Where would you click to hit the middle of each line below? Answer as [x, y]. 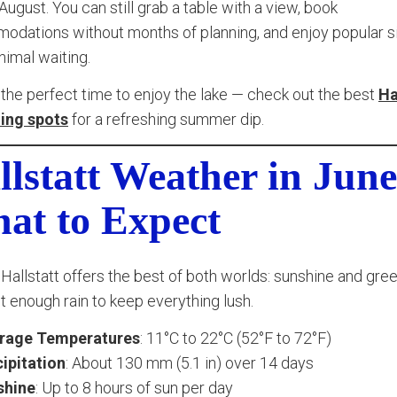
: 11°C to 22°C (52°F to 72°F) [236, 338]
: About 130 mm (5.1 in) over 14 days [190, 363]
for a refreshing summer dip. [166, 119]
